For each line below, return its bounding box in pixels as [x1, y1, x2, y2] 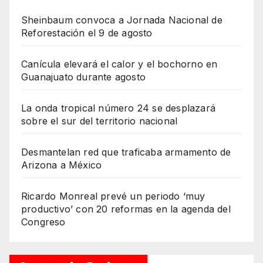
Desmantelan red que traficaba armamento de [21, 146, 231, 159]
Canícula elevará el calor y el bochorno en [21, 58, 218, 70]
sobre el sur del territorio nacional [21, 115, 178, 127]
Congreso [21, 216, 66, 228]
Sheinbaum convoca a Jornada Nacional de [21, 14, 222, 26]
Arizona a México [21, 159, 102, 171]
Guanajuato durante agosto [21, 71, 146, 83]
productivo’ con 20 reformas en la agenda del [21, 203, 231, 215]
